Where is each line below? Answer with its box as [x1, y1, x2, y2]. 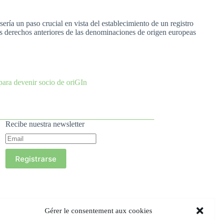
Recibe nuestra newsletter [5, 120, 84, 129]
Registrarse [15, 154, 56, 164]
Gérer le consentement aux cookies [44, 206, 152, 215]
